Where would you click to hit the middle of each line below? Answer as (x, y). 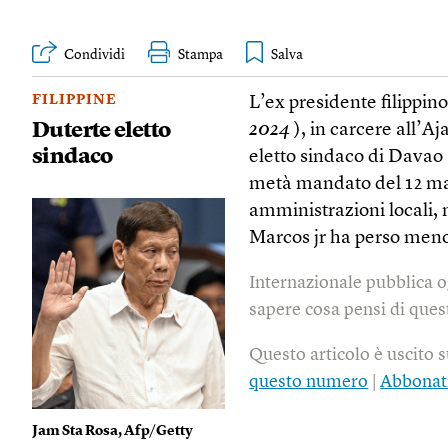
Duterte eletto (101, 130)
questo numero (309, 381)
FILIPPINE (74, 99)
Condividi (94, 55)
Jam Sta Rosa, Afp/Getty (112, 431)
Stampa (200, 55)
